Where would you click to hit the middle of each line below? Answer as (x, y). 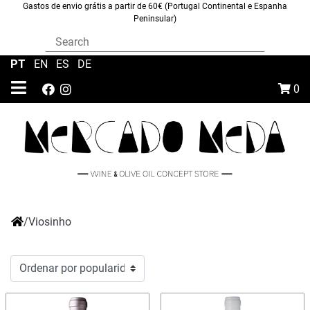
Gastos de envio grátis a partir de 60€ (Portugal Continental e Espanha (155, 6)
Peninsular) (155, 19)
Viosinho (50, 222)
